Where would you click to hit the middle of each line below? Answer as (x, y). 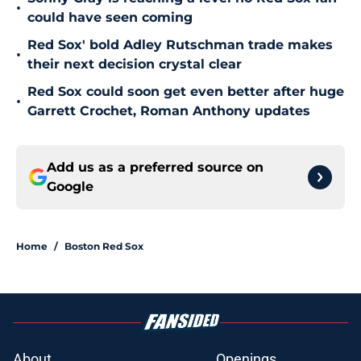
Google (70, 187)
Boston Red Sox (104, 247)
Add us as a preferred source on (155, 168)
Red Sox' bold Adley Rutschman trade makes (180, 45)
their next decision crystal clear (135, 64)
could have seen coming (110, 18)
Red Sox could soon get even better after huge (186, 92)
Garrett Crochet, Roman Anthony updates (169, 111)
